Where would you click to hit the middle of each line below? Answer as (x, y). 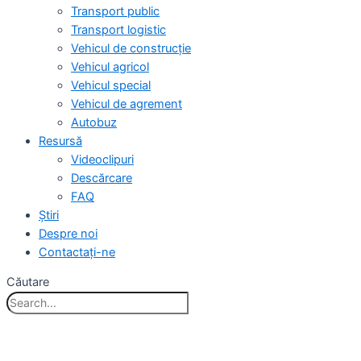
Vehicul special (111, 85)
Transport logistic (118, 29)
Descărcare (102, 178)
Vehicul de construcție (131, 48)
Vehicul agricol (110, 66)
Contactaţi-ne (77, 252)
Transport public (115, 11)
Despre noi (68, 233)
